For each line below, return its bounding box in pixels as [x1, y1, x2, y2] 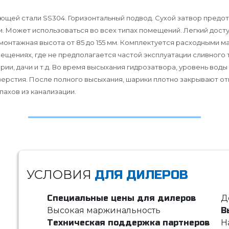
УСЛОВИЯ [26, 167, 95, 182]
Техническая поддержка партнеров [47, 217, 210, 227]
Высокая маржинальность [47, 205, 161, 215]
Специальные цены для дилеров [47, 193, 196, 203]
